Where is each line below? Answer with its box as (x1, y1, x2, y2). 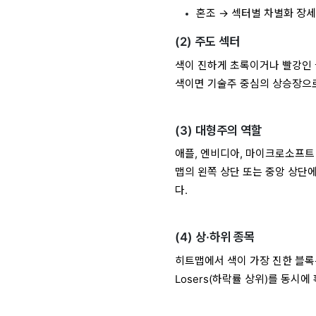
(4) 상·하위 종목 (175, 230, 255, 245)
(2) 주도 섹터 (175, 35, 241, 49)
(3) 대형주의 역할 (175, 123, 262, 138)
